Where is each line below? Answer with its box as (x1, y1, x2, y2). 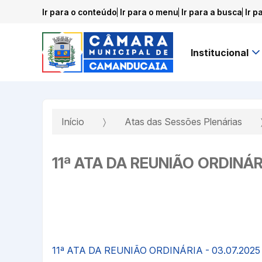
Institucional (191, 46, 249, 58)
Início (61, 116, 84, 128)
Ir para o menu (120, 7, 178, 17)
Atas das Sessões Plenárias (125, 116, 242, 128)
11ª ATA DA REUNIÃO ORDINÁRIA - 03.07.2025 (52, 244, 260, 256)
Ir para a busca (181, 7, 242, 17)
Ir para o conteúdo (42, 7, 117, 17)
